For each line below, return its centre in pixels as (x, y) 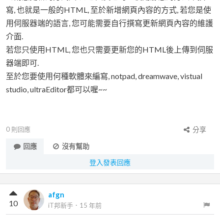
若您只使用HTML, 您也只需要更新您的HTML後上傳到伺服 (110, 49)
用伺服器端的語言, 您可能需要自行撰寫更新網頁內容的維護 (110, 23)
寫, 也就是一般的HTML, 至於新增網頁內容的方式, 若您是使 (109, 10)
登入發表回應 (110, 162)
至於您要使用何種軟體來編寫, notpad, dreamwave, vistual (104, 76)
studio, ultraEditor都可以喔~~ (56, 89)
